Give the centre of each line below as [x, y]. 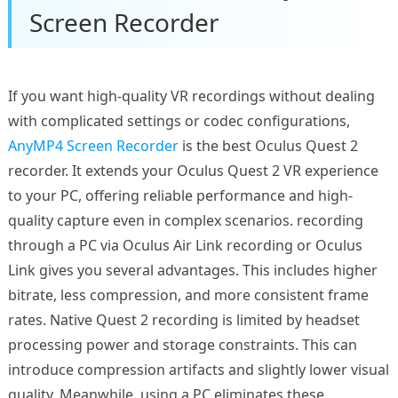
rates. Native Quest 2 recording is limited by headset [183, 319]
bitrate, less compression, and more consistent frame [188, 295]
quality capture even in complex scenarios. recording [185, 220]
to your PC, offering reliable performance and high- [180, 195]
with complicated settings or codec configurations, [179, 120]
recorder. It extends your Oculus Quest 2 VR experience [193, 170]
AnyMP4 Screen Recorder [93, 145]
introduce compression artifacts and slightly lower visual [198, 369]
